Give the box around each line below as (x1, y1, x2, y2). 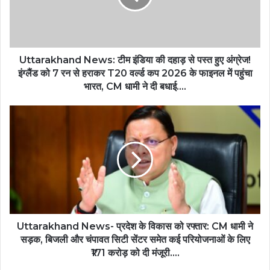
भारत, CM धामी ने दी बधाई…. (84, 81, 186, 93)
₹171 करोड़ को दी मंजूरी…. (90, 247, 180, 259)
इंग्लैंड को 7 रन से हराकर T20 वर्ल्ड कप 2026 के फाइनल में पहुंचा (17, 67, 253, 80)
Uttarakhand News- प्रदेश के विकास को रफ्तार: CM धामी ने (17, 221, 253, 233)
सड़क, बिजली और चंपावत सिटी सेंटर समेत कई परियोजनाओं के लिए (20, 234, 250, 246)
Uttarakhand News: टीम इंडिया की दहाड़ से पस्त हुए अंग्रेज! (19, 54, 251, 66)
